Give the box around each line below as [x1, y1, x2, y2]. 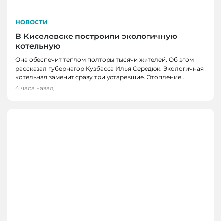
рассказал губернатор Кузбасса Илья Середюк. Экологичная [15, 65, 204, 73]
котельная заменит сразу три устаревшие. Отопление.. [15, 74, 184, 81]
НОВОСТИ [15, 18, 48, 26]
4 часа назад [15, 84, 54, 92]
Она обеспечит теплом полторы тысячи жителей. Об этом [15, 56, 194, 64]
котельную [15, 41, 60, 51]
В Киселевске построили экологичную [15, 32, 177, 41]
